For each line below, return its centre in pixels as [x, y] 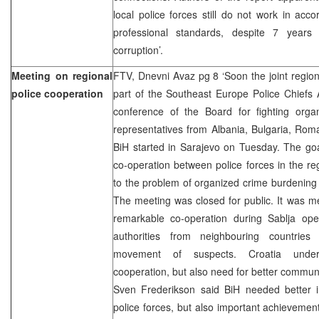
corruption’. [138, 49]
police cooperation [57, 93]
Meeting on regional [62, 75]
